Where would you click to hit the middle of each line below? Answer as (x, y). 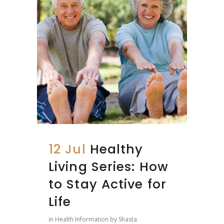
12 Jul (67, 149)
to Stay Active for (107, 184)
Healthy (116, 149)
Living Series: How (108, 166)
